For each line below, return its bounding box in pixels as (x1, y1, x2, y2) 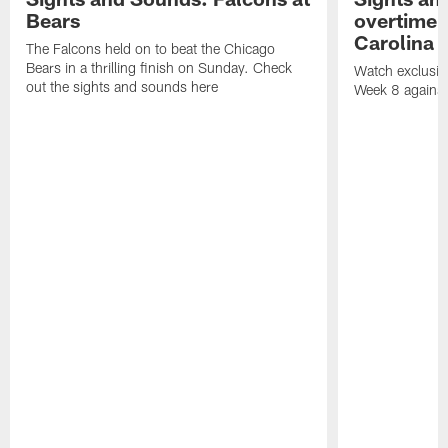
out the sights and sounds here (26, 78, 219, 96)
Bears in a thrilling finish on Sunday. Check (26, 59, 293, 77)
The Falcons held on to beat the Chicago (26, 40, 276, 58)
